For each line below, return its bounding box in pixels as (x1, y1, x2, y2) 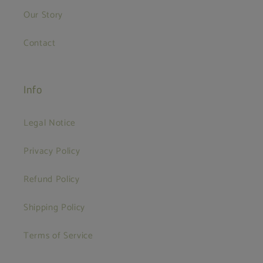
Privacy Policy (23, 144, 80, 159)
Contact (23, 36, 56, 51)
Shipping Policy (23, 200, 85, 215)
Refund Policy (23, 172, 80, 187)
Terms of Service (23, 228, 93, 244)
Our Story (23, 8, 63, 23)
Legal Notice (23, 116, 76, 131)
